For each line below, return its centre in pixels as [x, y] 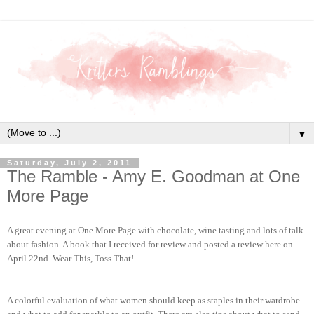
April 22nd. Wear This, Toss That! [70, 259]
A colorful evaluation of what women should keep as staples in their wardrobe [153, 301]
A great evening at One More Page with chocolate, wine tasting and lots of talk [155, 231]
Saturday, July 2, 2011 [69, 163]
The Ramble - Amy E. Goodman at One [153, 177]
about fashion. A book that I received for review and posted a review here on [150, 245]
